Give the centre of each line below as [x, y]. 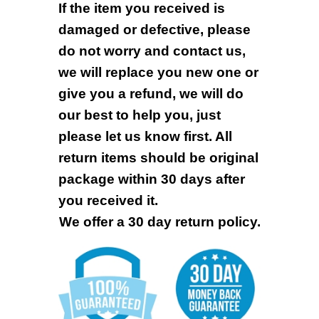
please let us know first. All [145, 137]
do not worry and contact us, [152, 51]
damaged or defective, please [154, 30]
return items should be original [158, 158]
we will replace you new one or [158, 73]
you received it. [108, 201]
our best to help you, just [139, 115]
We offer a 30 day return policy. [159, 222]
